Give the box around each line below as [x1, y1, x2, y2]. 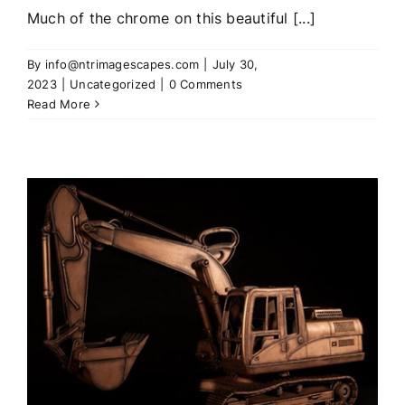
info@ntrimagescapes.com [44, 56, 200, 71]
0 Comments [168, 76, 242, 91]
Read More [27, 96, 91, 111]
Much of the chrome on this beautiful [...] [27, 8, 316, 27]
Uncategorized [70, 76, 156, 91]
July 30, [212, 56, 259, 71]
